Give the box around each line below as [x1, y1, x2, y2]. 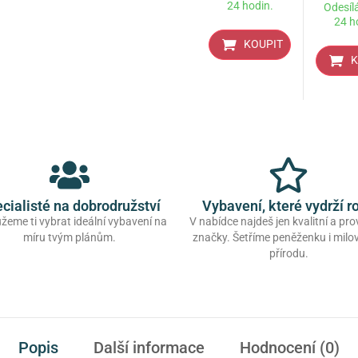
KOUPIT [244, 38, 284, 52]
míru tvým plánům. [23, 231, 116, 245]
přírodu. [268, 247, 308, 261]
